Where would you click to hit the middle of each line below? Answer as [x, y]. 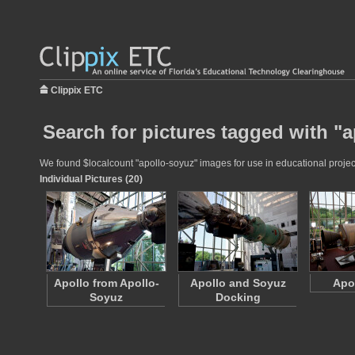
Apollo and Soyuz [238, 283]
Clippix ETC [77, 90]
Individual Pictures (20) [91, 179]
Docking [238, 297]
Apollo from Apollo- [106, 283]
